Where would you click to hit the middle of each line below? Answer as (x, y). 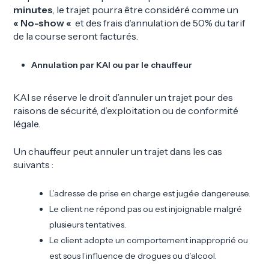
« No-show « (44, 23)
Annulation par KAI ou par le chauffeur (112, 65)
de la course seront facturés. (76, 36)
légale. (27, 123)
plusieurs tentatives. (88, 224)
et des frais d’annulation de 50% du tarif (159, 23)
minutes (33, 9)
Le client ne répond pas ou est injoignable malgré (146, 209)
